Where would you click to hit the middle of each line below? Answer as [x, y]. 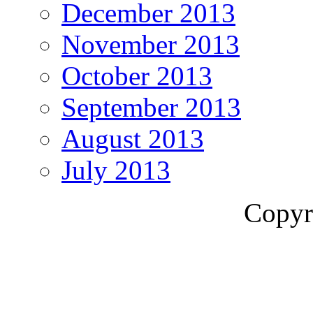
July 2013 [116, 170]
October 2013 [137, 76]
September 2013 [151, 108]
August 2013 [133, 139]
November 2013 [151, 45]
